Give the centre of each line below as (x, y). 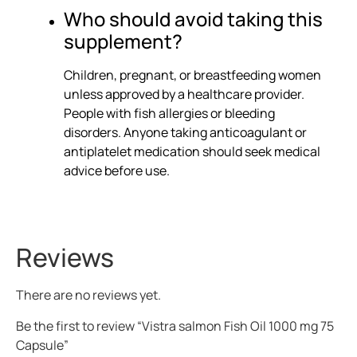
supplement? (123, 41)
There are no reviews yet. (88, 295)
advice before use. (117, 171)
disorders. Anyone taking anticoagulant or (185, 133)
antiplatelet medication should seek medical (192, 152)
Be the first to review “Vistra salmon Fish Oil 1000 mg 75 (175, 326)
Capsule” (42, 345)
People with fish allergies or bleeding (169, 114)
